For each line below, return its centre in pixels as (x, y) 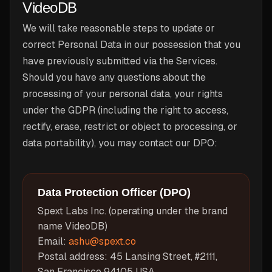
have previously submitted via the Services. (120, 61)
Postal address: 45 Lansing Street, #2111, (127, 257)
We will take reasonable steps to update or (119, 28)
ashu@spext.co (102, 241)
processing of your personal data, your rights (123, 94)
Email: (53, 241)
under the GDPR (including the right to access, (125, 110)
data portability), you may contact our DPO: (120, 143)
